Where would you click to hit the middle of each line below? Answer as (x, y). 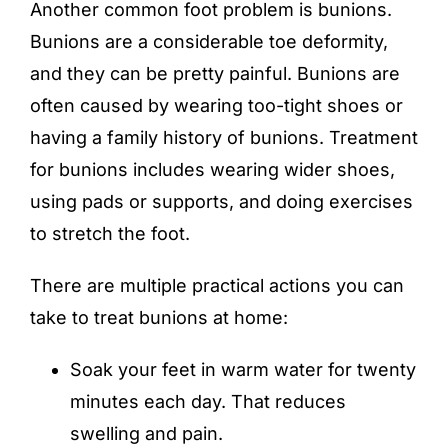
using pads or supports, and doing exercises (221, 202)
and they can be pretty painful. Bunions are (215, 74)
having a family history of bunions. (179, 138)
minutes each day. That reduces (208, 402)
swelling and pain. (146, 434)
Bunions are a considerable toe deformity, (209, 42)
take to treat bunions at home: (159, 318)
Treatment (373, 138)
